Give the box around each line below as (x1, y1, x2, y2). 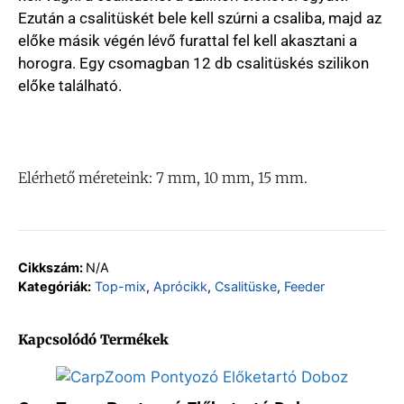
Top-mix (95, 278, 146, 294)
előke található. (18, 77, 122, 95)
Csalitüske (215, 278, 277, 294)
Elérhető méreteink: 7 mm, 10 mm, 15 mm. (18, 168, 308, 187)
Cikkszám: (18, 259, 86, 275)
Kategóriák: (18, 278, 91, 294)
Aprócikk (153, 278, 207, 294)
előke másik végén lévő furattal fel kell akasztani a (18, 32, 357, 50)
